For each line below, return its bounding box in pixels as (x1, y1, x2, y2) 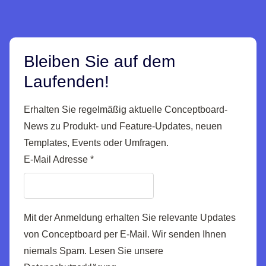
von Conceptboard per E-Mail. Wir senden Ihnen (24, 229, 226, 240)
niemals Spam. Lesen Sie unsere (24, 246, 163, 256)
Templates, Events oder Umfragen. (24, 138, 169, 148)
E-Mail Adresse (24, 154, 90, 165)
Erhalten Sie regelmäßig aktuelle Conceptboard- (24, 104, 227, 115)
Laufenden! (24, 72, 109, 91)
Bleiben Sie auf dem (24, 52, 175, 71)
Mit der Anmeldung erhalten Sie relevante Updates (24, 213, 236, 223)
